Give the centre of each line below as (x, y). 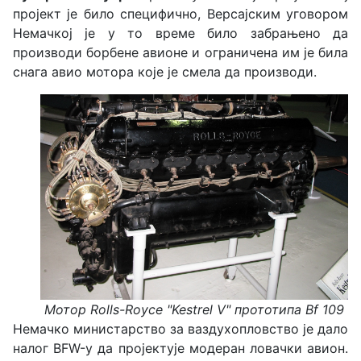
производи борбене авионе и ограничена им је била (180, 53)
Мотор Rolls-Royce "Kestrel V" (137, 309)
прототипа (268, 309)
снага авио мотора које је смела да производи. (165, 72)
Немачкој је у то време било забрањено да (180, 33)
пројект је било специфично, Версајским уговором (180, 14)
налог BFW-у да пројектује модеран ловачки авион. (180, 348)
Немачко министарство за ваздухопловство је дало (180, 328)
